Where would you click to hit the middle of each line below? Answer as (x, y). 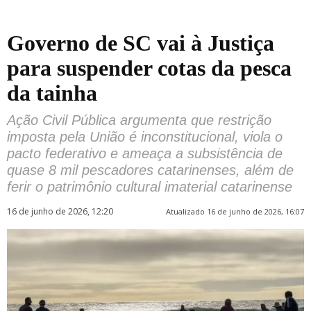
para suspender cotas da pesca (149, 68)
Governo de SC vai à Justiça (141, 43)
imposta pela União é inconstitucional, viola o (145, 137)
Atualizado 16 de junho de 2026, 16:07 (235, 211)
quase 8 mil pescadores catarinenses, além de (150, 170)
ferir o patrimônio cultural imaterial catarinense (150, 187)
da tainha (52, 93)
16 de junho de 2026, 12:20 (60, 211)
